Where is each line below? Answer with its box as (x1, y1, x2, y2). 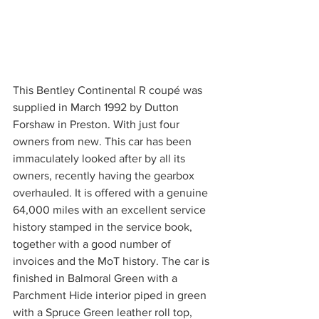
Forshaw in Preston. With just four (13, 118, 182, 130)
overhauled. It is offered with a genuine (13, 187, 211, 199)
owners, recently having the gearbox (13, 169, 197, 182)
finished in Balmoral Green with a (13, 272, 180, 284)
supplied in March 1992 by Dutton (13, 101, 182, 113)
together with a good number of (13, 238, 174, 250)
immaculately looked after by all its (13, 152, 188, 164)
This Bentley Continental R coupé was (13, 84, 205, 96)
